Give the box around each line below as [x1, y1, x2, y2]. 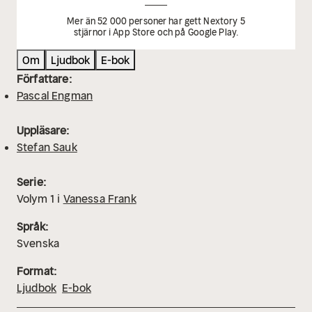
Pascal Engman [17, 88, 93, 103]
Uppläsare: [17, 123, 70, 138]
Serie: [17, 175, 46, 189]
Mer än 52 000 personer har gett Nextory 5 [67, 15, 245, 28]
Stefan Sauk [17, 140, 77, 155]
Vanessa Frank [63, 192, 136, 206]
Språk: [17, 219, 48, 234]
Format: [17, 264, 57, 279]
